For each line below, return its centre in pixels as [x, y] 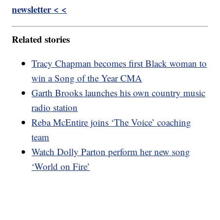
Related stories [41, 39]
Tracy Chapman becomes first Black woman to [119, 63]
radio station [55, 107]
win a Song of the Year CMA [87, 78]
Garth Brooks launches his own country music [119, 92]
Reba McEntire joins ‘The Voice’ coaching [111, 122]
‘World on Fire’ [61, 166]
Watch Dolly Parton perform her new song [111, 151]
